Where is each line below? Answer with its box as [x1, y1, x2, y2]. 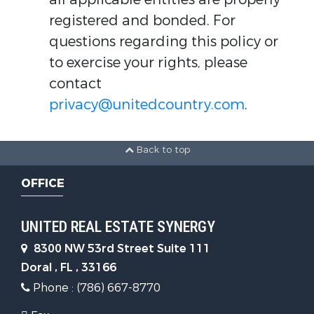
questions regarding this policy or [49, 32, 278, 51]
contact [49, 74, 102, 93]
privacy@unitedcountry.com [49, 95, 245, 114]
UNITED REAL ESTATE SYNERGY [21, 218, 215, 235]
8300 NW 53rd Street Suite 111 [31, 241, 210, 256]
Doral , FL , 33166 [21, 260, 116, 275]
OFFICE [21, 176, 64, 191]
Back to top [133, 144, 190, 156]
